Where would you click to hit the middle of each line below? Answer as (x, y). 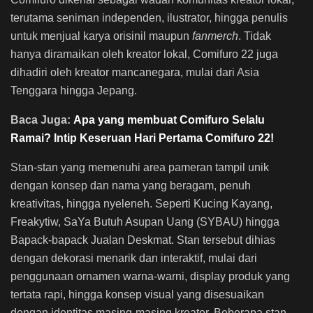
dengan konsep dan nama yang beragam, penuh (131, 185)
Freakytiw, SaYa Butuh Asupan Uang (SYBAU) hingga (145, 221)
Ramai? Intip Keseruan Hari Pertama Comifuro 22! (142, 138)
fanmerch (215, 36)
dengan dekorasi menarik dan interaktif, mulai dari (134, 258)
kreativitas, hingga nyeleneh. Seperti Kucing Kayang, (141, 203)
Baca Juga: (42, 119)
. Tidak (255, 36)
